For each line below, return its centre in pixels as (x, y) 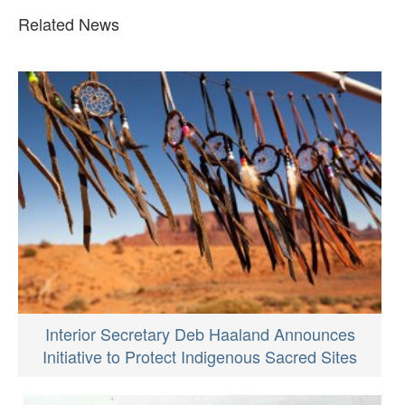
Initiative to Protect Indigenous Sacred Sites (200, 357)
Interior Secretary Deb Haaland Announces (200, 334)
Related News (69, 23)
